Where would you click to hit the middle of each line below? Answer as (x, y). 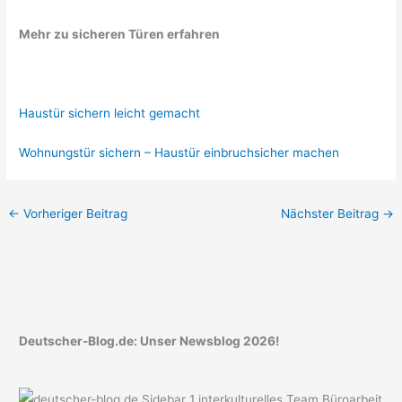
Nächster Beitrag (331, 213)
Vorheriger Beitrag (74, 213)
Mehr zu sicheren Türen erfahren (120, 34)
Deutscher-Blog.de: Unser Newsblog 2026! (149, 341)
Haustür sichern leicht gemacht (110, 113)
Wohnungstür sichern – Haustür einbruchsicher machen (179, 152)
